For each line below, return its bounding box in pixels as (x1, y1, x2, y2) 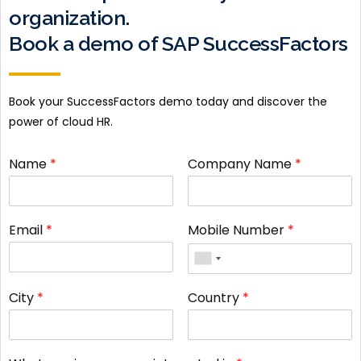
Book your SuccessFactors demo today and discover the (9, 93, 327, 110)
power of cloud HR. (9, 114, 113, 130)
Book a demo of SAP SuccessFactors (9, 31, 348, 56)
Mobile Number (187, 221, 288, 239)
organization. (9, 6, 130, 30)
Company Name (187, 155, 295, 173)
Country (187, 288, 243, 307)
